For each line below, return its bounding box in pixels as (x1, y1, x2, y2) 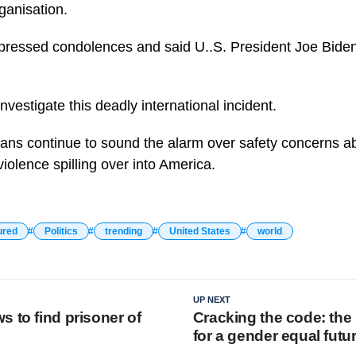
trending (105, 225, 142, 237)
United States (169, 225, 230, 237)
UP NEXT (192, 294, 230, 304)
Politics (44, 225, 78, 237)
